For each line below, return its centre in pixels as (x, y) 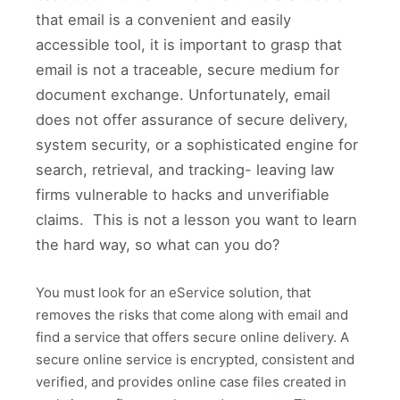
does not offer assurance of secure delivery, (192, 120)
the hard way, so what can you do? (160, 245)
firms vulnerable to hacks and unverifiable (183, 195)
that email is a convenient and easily (163, 20)
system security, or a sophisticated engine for (197, 145)
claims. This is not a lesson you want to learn (196, 220)
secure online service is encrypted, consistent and (195, 359)
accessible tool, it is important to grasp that (189, 45)
